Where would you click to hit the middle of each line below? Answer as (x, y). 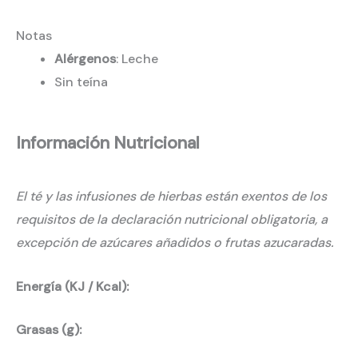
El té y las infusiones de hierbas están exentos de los (171, 197)
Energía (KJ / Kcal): (76, 286)
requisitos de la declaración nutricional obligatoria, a (172, 220)
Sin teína (81, 82)
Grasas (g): (52, 330)
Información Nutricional (108, 143)
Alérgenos (85, 58)
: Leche (137, 58)
